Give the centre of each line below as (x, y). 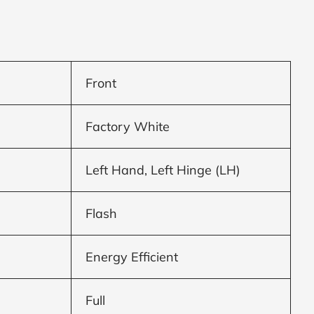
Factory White (128, 126)
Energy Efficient (132, 257)
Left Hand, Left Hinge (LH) (163, 170)
